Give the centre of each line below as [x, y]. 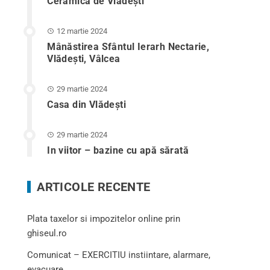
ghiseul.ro [47, 233]
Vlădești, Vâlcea [84, 59]
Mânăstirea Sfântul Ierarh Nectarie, [128, 47]
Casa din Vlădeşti [86, 105]
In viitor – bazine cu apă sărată [118, 150]
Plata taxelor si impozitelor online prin [104, 219]
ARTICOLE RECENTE [94, 187]
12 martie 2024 [82, 31]
